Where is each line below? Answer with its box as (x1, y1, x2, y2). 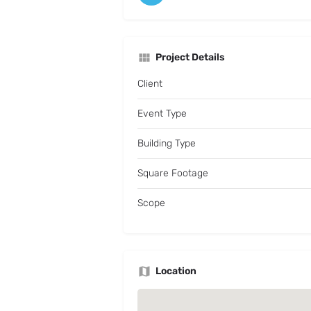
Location (155, 265, 196, 278)
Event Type (137, 108, 187, 120)
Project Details (155, 51, 225, 64)
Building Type (137, 137, 196, 150)
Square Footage (137, 167, 208, 180)
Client (137, 78, 162, 90)
